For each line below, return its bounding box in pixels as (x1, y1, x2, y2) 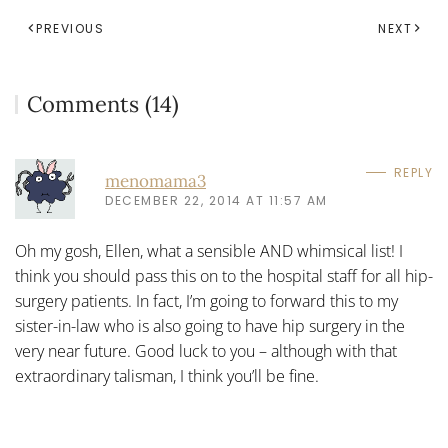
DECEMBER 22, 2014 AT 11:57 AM (105, 191, 328, 209)
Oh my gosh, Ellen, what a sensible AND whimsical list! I (15, 240, 403, 262)
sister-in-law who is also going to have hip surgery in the (15, 315, 405, 337)
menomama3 (105, 169, 206, 192)
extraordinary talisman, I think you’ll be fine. (15, 365, 319, 387)
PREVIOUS (36, 20, 104, 37)
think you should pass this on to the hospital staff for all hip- (15, 265, 433, 287)
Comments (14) (27, 90, 180, 118)
